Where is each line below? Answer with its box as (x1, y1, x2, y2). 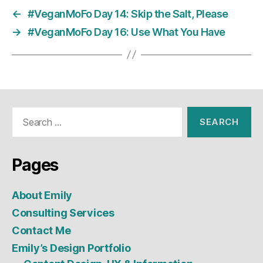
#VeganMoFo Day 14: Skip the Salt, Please (27, 7, 228, 20)
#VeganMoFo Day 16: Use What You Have (27, 25, 225, 38)
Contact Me (12, 224, 71, 237)
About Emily (12, 188, 73, 201)
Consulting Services (12, 206, 114, 219)
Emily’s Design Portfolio (12, 241, 131, 254)
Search (6, 106, 39, 119)
